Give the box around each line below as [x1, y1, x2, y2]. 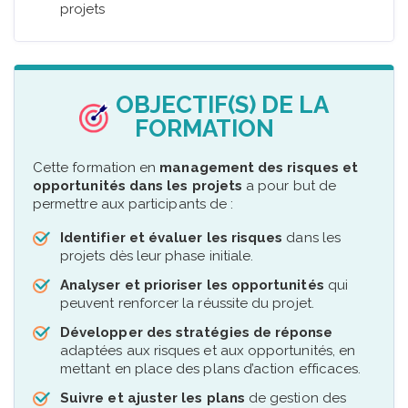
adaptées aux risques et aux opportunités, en [60, 342, 356, 359]
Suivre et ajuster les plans [60, 389, 245, 406]
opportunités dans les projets [33, 178, 243, 195]
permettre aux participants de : [33, 196, 234, 213]
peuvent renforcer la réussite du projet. [60, 294, 314, 311]
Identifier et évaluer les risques [60, 229, 283, 246]
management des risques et [159, 159, 359, 177]
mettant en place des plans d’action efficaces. [60, 360, 362, 377]
